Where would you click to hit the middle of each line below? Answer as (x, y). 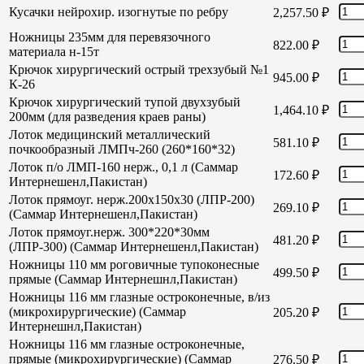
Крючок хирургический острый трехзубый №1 (139, 69)
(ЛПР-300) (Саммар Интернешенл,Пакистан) (134, 246)
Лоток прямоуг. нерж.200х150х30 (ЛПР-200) (132, 199)
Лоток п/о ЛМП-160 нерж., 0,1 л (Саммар (123, 167)
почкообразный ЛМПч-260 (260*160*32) (122, 149)
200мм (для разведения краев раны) (107, 116)
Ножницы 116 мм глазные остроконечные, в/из (139, 297)
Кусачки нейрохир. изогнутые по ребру (119, 11)
